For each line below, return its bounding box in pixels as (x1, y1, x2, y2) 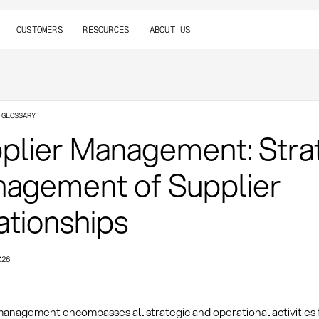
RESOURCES (83, 23, 130, 36)
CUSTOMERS (16, 23, 63, 36)
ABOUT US (149, 23, 191, 36)
